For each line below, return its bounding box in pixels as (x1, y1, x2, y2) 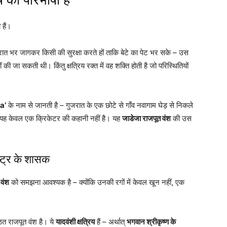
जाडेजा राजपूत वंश (122, 113, 171, 123)
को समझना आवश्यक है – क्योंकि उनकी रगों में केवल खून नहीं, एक (9, 177, 184, 187)
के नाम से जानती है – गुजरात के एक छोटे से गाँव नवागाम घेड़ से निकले (6, 100, 193, 110)
